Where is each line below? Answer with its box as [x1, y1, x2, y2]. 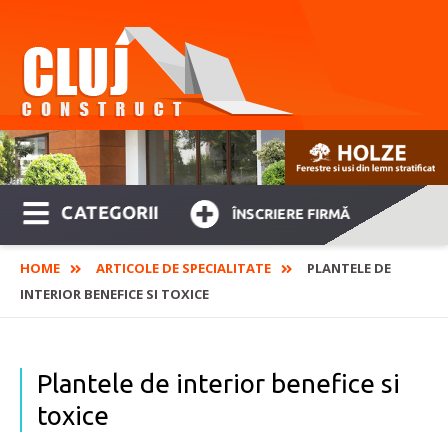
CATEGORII [61, 202, 159, 223]
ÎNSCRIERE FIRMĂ [232, 206, 351, 223]
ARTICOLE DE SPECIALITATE [96, 259, 271, 278]
